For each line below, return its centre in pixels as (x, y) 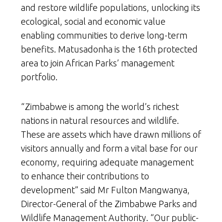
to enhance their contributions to (85, 176)
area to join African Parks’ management (98, 63)
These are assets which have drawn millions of (111, 135)
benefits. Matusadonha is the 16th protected (109, 49)
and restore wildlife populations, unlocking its (111, 8)
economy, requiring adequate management (107, 162)
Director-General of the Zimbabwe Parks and (109, 204)
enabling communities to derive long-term (104, 35)
